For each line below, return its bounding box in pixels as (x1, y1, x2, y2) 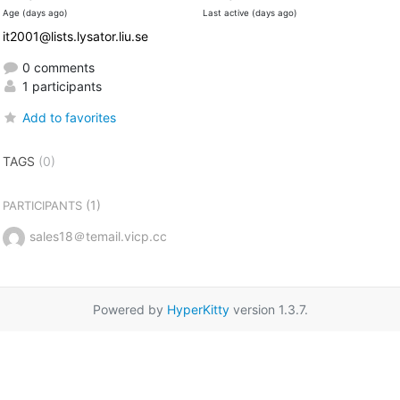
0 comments (18, 59, 95, 75)
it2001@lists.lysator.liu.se (2, 28, 148, 44)
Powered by (92, 301, 167, 317)
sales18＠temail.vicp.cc (29, 228, 167, 244)
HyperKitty (166, 301, 229, 317)
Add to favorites (21, 109, 116, 125)
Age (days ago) (2, 7, 68, 18)
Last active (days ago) (202, 7, 297, 18)
